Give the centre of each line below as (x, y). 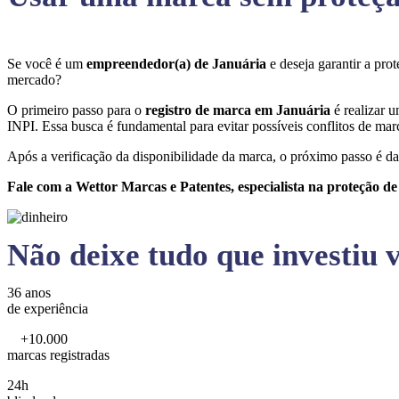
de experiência (48, 309)
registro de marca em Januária (240, 110)
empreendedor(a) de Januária (178, 64)
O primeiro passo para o (76, 110)
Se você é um (47, 64)
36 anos (29, 293)
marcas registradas (58, 355)
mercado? (36, 80)
